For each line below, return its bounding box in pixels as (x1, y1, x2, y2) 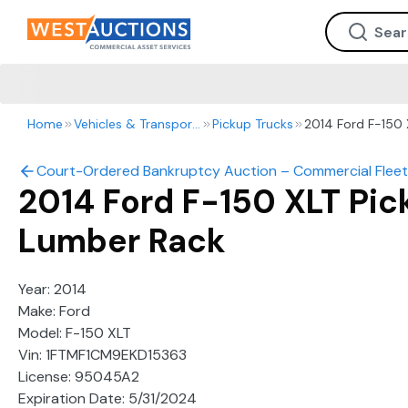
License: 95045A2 (18, 367, 139, 386)
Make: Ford (18, 301, 90, 321)
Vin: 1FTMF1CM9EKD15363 (18, 345, 187, 364)
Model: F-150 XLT (18, 323, 131, 342)
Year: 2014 (18, 280, 87, 299)
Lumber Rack (18, 219, 226, 262)
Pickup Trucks (212, 116, 293, 132)
